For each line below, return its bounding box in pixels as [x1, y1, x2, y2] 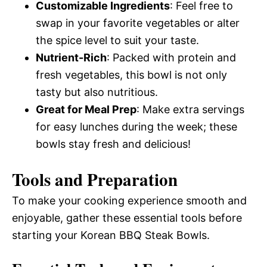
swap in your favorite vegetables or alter [36, 17, 240, 29]
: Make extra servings [136, 103, 244, 116]
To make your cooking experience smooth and [12, 194, 247, 207]
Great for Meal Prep [36, 103, 136, 116]
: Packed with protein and [107, 51, 236, 64]
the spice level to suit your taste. [36, 34, 199, 46]
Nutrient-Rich [36, 51, 107, 64]
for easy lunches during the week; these [36, 120, 237, 133]
